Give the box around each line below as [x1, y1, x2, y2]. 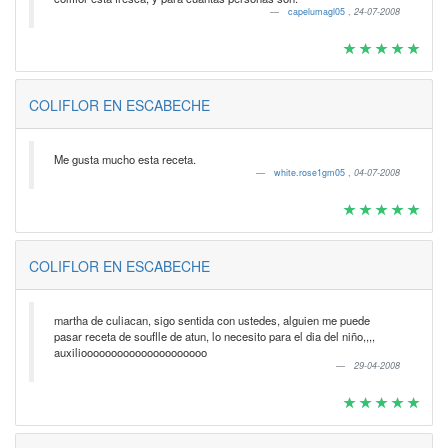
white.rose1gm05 [273, 166, 348, 179]
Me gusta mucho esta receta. [53, 151, 196, 167]
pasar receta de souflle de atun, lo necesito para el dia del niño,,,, [53, 328, 375, 344]
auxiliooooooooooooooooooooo [53, 344, 207, 360]
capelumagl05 [287, 5, 348, 18]
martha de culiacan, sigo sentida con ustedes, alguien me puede [53, 312, 370, 328]
